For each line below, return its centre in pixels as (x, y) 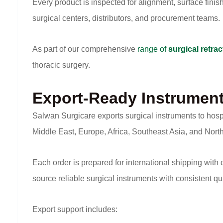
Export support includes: (75, 210)
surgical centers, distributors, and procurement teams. (126, 18)
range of (153, 49)
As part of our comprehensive (85, 49)
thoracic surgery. (61, 65)
